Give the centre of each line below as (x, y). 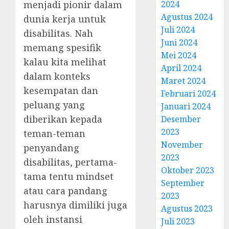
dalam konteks (57, 76)
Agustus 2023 (187, 209)
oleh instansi (53, 219)
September (183, 183)
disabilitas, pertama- (70, 162)
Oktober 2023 (188, 170)
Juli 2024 (178, 30)
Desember (181, 119)
